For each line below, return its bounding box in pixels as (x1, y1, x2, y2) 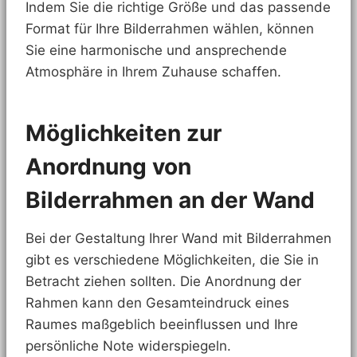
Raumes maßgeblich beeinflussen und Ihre (25, 316, 298, 332)
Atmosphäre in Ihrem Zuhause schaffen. (25, 63, 281, 80)
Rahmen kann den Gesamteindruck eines (25, 294, 289, 311)
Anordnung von (25, 152, 191, 180)
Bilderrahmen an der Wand (25, 186, 315, 214)
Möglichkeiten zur (25, 119, 222, 147)
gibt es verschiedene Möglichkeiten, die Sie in (25, 251, 319, 268)
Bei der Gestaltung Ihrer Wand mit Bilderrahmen (25, 229, 331, 246)
